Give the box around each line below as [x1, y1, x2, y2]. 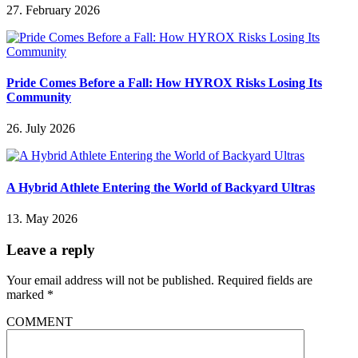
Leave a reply [6, 241, 95, 258]
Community [6, 90, 71, 105]
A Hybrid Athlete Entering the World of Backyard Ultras [6, 180, 315, 194]
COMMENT [6, 315, 73, 329]
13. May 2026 [6, 211, 78, 225]
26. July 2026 [6, 121, 75, 136]
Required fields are [217, 273, 312, 288]
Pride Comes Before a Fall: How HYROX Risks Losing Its [6, 76, 322, 90]
